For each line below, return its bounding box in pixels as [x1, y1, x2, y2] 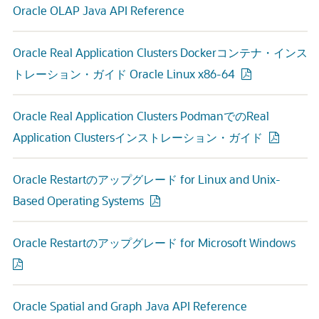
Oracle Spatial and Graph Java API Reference [13, 298, 247, 313]
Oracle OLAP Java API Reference [13, 3, 184, 18]
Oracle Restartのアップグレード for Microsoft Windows [13, 235, 296, 250]
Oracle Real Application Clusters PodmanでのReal [13, 108, 269, 123]
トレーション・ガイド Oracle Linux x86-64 [13, 66, 235, 81]
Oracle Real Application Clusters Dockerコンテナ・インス [13, 45, 308, 60]
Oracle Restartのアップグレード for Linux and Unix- [13, 172, 281, 187]
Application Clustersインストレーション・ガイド [13, 130, 263, 145]
